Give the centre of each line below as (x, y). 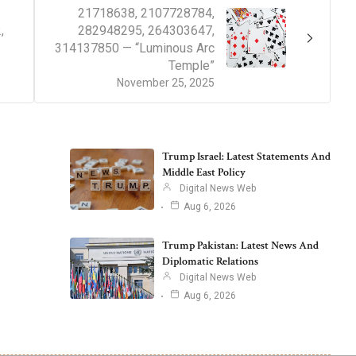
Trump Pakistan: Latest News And (240, 246)
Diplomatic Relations (210, 262)
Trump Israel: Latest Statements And (246, 157)
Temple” (192, 66)
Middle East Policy (203, 173)
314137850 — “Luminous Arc (135, 48)
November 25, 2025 (166, 83)
